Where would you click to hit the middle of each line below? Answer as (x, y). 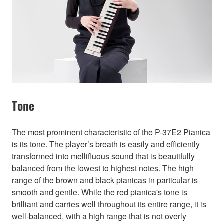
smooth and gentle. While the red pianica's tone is (100, 192)
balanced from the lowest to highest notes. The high (103, 168)
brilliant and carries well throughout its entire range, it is (109, 204)
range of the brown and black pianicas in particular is (105, 180)
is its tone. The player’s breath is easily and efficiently (106, 144)
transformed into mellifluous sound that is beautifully (103, 156)
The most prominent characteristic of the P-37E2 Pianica (111, 132)
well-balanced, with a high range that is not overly (99, 216)
